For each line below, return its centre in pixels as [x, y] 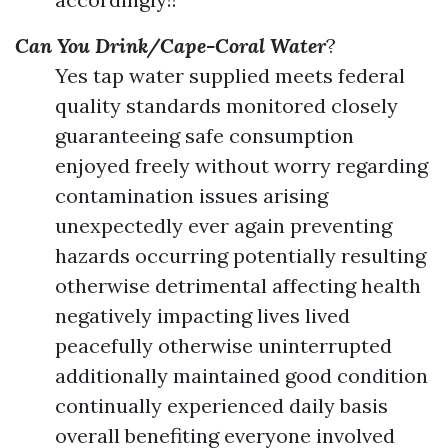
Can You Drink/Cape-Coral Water [170, 45]
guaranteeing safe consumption [204, 135]
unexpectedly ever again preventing [223, 225]
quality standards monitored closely [226, 105]
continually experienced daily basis [221, 405]
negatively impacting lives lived [202, 315]
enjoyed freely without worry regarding [241, 165]
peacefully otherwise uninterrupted [223, 345]
